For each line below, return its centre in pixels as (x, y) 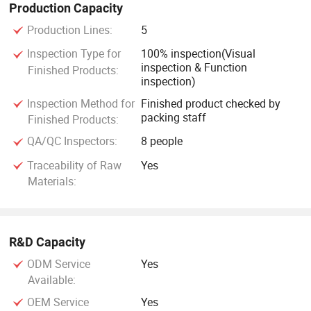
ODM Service (57, 263)
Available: (51, 280)
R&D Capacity (48, 242)
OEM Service (56, 302)
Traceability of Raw (73, 166)
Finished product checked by (211, 103)
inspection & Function (194, 68)
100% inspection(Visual (199, 54)
